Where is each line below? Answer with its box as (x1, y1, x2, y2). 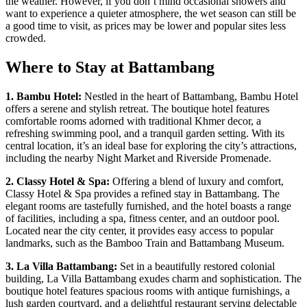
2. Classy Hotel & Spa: (5, 175, 110, 188)
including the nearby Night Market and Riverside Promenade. (5, 152, 271, 164)
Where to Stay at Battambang (5, 58, 214, 77)
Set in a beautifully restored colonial (117, 260, 275, 273)
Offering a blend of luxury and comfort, (110, 175, 284, 188)
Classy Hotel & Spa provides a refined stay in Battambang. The (5, 188, 280, 200)
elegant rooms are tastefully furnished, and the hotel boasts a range (5, 200, 291, 212)
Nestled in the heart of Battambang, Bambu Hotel (82, 90, 298, 103)
